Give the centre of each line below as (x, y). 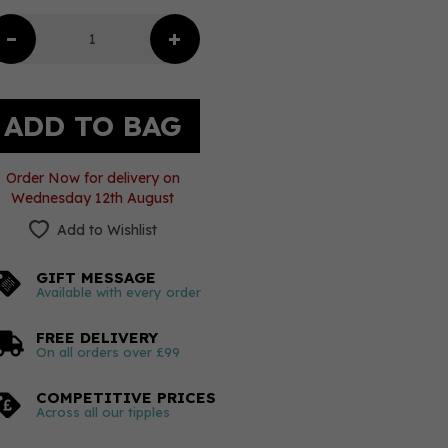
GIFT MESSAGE (95, 277)
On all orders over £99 (107, 352)
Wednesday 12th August (93, 198)
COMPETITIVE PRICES (125, 397)
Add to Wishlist (106, 230)
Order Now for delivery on (92, 178)
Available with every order (118, 292)
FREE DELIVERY (96, 337)
